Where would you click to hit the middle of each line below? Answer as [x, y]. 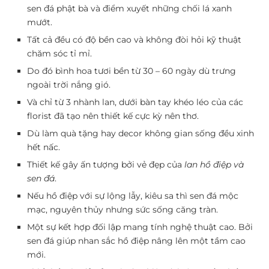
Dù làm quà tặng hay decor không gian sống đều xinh [141, 133]
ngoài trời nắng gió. [69, 85]
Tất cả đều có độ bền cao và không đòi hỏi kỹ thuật [134, 40]
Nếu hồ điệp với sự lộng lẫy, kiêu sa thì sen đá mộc [133, 196]
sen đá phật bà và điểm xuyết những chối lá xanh [129, 8]
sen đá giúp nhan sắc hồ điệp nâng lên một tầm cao [136, 241]
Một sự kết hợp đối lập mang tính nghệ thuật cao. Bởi [140, 227]
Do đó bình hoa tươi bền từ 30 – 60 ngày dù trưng [131, 71]
